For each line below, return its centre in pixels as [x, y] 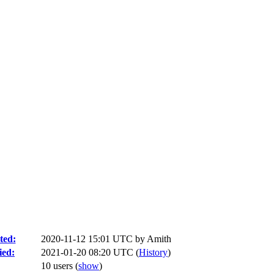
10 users [58, 266]
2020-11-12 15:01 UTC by [94, 239]
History [153, 252]
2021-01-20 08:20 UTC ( [90, 252]
